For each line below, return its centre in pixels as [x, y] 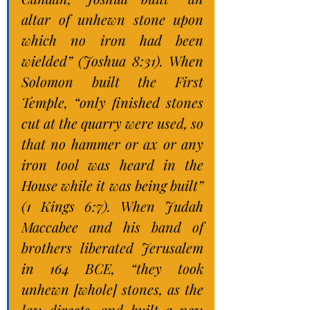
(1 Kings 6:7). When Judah [112, 206]
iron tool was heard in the [112, 164]
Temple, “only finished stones [112, 102]
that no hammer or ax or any [112, 144]
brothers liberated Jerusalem [112, 247]
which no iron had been [112, 40]
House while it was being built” [112, 185]
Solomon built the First [112, 81]
